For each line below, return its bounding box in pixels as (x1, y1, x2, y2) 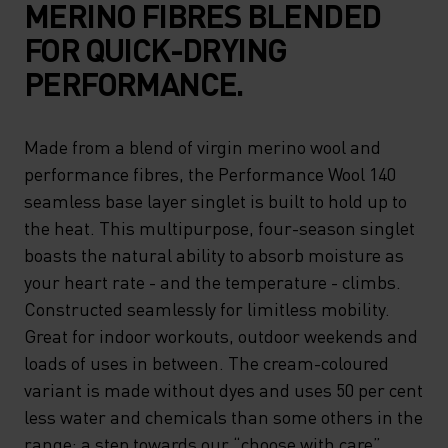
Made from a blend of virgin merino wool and (24, 135, 381, 158)
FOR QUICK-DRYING (24, 29, 287, 70)
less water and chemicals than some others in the (24, 405, 423, 428)
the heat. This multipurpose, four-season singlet (24, 216, 415, 239)
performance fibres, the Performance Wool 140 (24, 162, 396, 185)
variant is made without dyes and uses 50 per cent (24, 378, 423, 401)
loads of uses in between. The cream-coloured (24, 351, 389, 374)
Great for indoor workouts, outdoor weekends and (24, 324, 418, 347)
